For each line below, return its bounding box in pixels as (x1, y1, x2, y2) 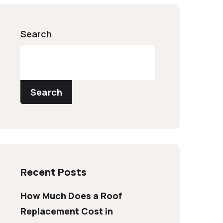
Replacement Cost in (20, 205, 113, 217)
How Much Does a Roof (20, 190, 122, 202)
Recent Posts (20, 165, 87, 179)
